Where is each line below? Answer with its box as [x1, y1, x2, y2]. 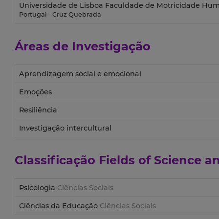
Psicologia [19, 183, 57, 193]
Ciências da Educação [19, 201, 100, 211]
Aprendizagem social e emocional [19, 69, 141, 79]
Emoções [19, 88, 52, 97]
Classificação [15, 153, 99, 168]
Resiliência [19, 106, 57, 115]
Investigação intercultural [19, 124, 111, 133]
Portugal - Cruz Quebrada [19, 11, 101, 19]
